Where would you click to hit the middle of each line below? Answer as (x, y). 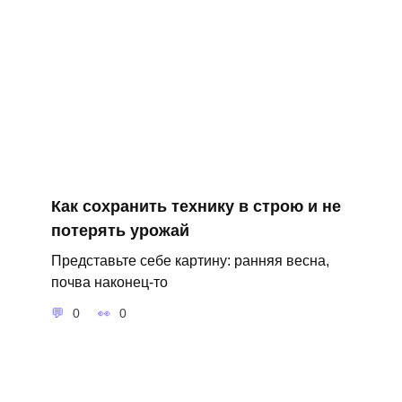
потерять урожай (120, 230)
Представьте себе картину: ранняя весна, (190, 260)
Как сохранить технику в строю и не (196, 206)
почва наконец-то (109, 282)
